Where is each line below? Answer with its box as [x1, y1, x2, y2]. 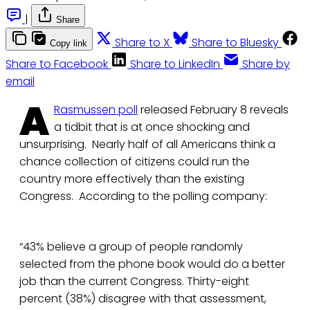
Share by [242, 56, 290, 73]
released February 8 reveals [138, 102, 289, 118]
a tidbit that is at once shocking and [54, 119, 250, 136]
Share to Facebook [6, 56, 108, 73]
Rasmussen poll [54, 102, 138, 118]
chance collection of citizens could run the [19, 154, 250, 170]
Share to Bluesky [192, 35, 279, 51]
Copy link [50, 38, 87, 49]
